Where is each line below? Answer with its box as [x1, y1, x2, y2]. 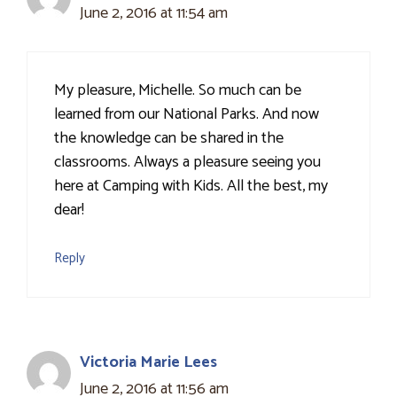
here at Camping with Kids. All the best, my [54, 173, 328, 200]
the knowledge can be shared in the [54, 125, 284, 152]
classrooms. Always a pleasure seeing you [54, 149, 321, 176]
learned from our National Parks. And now [54, 101, 319, 128]
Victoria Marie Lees [80, 349, 217, 377]
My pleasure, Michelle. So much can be [54, 77, 301, 105]
